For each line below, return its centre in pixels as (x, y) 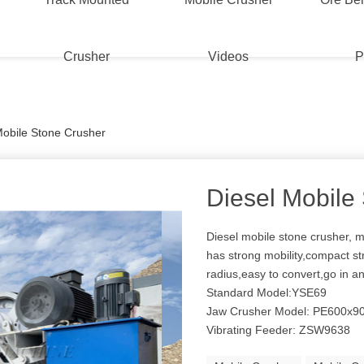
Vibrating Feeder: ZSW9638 (279, 330)
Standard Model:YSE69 (267, 292)
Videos (229, 56)
